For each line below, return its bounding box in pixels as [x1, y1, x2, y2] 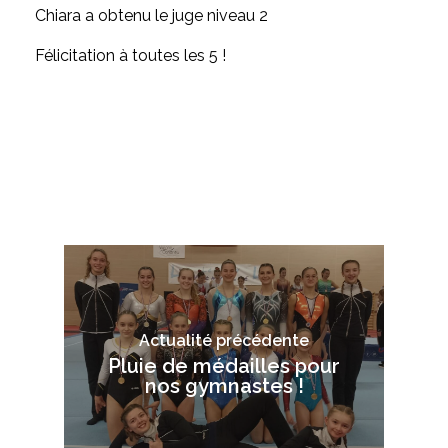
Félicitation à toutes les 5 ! [34, 45, 226, 65]
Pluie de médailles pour [108, 354, 340, 379]
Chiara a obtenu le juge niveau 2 [34, 5, 268, 25]
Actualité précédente [139, 331, 309, 351]
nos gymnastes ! [144, 374, 304, 399]
